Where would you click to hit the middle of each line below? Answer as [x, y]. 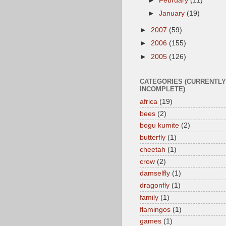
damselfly [155, 174]
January [173, 14]
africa [149, 101]
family [149, 197]
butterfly [153, 137]
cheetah [153, 149]
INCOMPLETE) [162, 89]
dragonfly [155, 185]
